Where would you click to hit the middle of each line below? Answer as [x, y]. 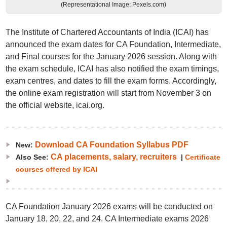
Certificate [202, 157]
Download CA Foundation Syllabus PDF [111, 145]
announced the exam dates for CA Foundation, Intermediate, [113, 44]
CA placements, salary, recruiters [113, 157]
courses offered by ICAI [56, 169]
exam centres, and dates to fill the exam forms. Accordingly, [111, 81]
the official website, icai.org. [55, 105]
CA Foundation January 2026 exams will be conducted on [109, 206]
